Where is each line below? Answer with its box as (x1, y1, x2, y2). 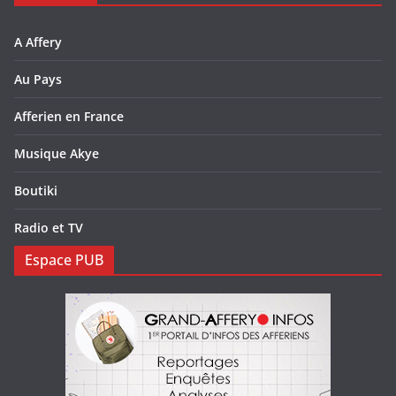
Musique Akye (14, 145, 99, 163)
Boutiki (14, 182, 57, 200)
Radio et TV (14, 219, 83, 237)
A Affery (14, 34, 62, 51)
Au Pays (14, 71, 62, 88)
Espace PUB (25, 250, 103, 270)
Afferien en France (14, 108, 124, 126)
